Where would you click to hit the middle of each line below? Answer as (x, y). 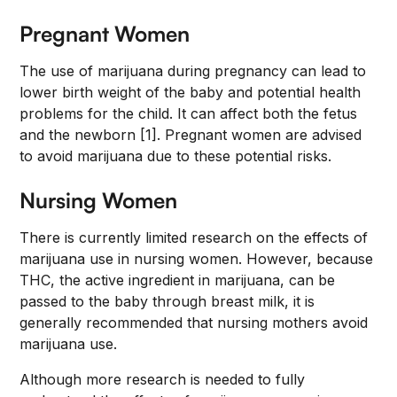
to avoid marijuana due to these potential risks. (176, 156)
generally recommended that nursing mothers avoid (194, 323)
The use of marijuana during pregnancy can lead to (193, 71)
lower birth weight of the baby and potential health (191, 92)
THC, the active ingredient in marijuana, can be (178, 280)
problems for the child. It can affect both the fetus (189, 113)
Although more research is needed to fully (163, 379)
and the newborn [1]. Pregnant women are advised (191, 135)
